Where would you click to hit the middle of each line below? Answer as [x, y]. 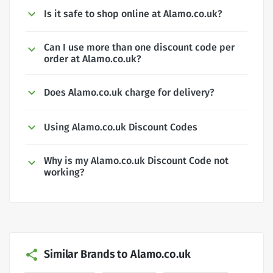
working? [64, 172]
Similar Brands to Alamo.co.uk [117, 254]
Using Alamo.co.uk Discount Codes [121, 127]
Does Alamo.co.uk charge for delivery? [129, 92]
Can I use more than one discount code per [139, 47]
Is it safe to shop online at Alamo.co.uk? [133, 13]
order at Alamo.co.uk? [93, 58]
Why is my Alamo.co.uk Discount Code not [136, 161]
